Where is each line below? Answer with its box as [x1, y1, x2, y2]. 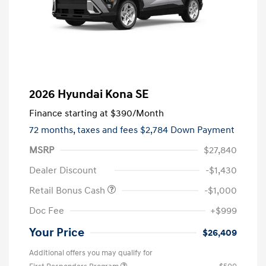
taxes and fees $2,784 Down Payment [77, 123, 235, 136]
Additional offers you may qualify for [29, 248, 153, 258]
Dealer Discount [29, 164, 97, 176]
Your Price [29, 225, 84, 240]
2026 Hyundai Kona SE [29, 87, 148, 102]
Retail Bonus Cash [29, 184, 107, 197]
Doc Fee [29, 204, 64, 217]
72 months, [29, 123, 77, 136]
